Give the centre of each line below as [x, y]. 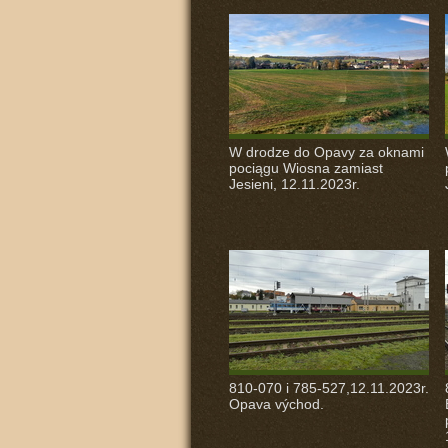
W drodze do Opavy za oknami [326, 152]
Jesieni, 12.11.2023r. [294, 184]
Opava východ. [276, 404]
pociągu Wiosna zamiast [305, 168]
